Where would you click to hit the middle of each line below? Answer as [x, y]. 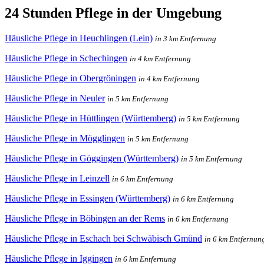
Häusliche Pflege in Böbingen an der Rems [85, 218]
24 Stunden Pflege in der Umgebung [113, 13]
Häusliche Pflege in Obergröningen [70, 78]
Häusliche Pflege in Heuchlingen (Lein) [79, 38]
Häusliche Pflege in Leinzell [57, 178]
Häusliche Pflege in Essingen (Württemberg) [88, 198]
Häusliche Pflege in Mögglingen [65, 138]
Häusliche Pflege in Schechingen [66, 58]
